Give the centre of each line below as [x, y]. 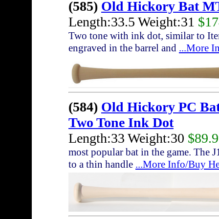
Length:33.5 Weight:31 [133, 22]
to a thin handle [102, 164]
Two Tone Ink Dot [121, 123]
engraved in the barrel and [124, 48]
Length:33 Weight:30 [128, 138]
